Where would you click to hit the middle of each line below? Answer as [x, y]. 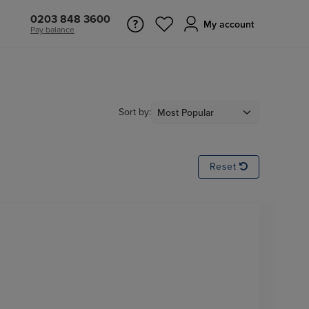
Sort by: [135, 112]
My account [229, 24]
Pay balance [52, 30]
